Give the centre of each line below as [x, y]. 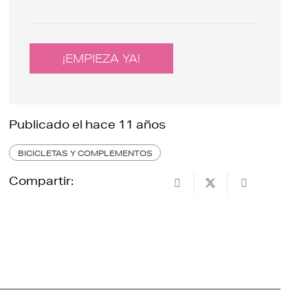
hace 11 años [126, 124]
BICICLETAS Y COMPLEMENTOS [85, 153]
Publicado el [47, 124]
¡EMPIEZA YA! [102, 58]
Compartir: [42, 181]
